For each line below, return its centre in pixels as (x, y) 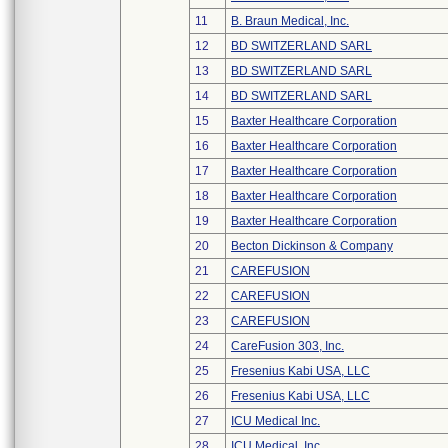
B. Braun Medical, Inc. (290, 21)
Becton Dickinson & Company (312, 246)
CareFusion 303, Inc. (287, 346)
